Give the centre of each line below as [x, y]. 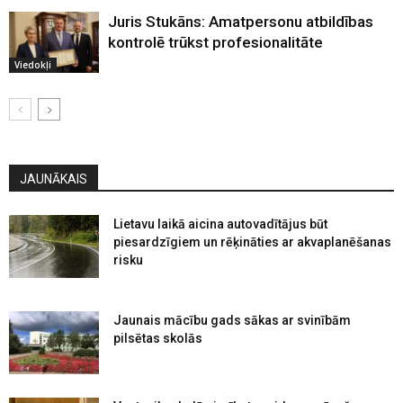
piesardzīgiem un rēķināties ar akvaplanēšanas [252, 242]
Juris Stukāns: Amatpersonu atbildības [241, 21]
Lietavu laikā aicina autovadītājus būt [220, 224]
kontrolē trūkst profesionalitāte [215, 42]
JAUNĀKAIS [54, 179]
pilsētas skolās [158, 338]
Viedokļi [33, 65]
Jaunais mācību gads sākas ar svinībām [232, 320]
